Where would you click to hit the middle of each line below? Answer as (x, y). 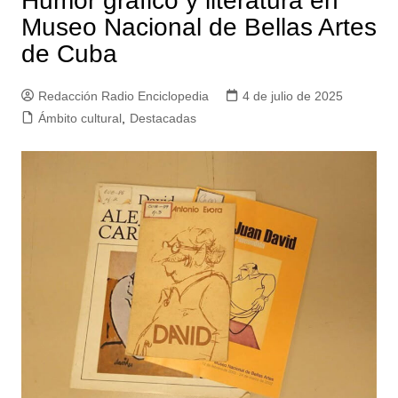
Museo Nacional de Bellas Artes (199, 27)
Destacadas (163, 118)
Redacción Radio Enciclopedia (123, 96)
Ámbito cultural (80, 118)
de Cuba (69, 54)
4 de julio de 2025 (292, 96)
